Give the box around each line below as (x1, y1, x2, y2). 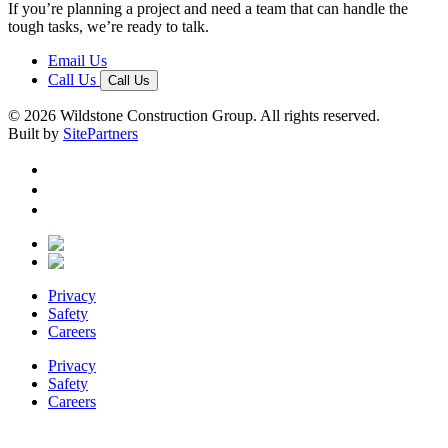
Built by (8, 125, 59, 143)
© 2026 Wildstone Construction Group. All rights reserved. (8, 107, 380, 125)
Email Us (48, 52, 107, 70)
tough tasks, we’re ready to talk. (8, 18, 209, 36)
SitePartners (63, 125, 138, 143)
